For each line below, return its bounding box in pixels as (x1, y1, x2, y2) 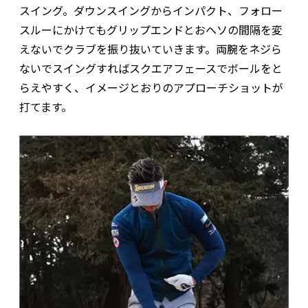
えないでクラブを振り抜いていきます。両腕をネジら (19, 41, 282, 58)
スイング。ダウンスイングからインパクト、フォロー (19, 2, 283, 19)
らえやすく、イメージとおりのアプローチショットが (19, 79, 283, 96)
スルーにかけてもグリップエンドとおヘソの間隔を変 (19, 21, 283, 38)
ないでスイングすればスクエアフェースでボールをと (19, 60, 283, 77)
